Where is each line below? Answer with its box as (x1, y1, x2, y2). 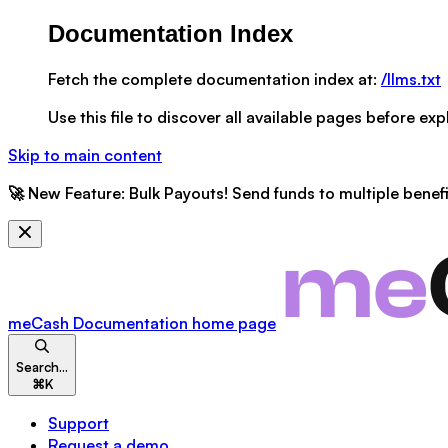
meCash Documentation (8, 312, 188, 333)
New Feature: (28, 182, 125, 203)
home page (188, 312, 276, 333)
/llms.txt (381, 68, 441, 89)
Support (48, 412, 109, 433)
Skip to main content (8, 144, 162, 165)
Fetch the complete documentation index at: (48, 68, 377, 89)
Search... (16, 358, 68, 375)
